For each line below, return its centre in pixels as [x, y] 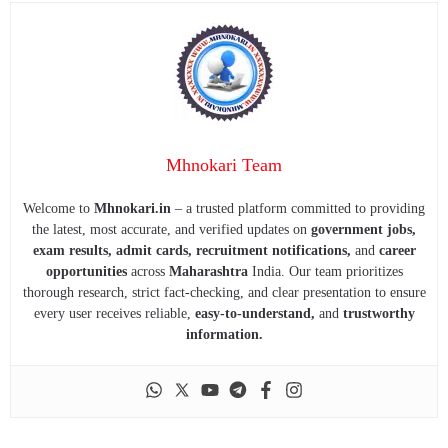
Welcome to [58, 209]
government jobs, [363, 230]
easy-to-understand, [254, 314]
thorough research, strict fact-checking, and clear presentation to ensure [224, 293]
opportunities [86, 272]
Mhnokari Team [224, 165]
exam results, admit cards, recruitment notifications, [191, 251]
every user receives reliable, [114, 314]
